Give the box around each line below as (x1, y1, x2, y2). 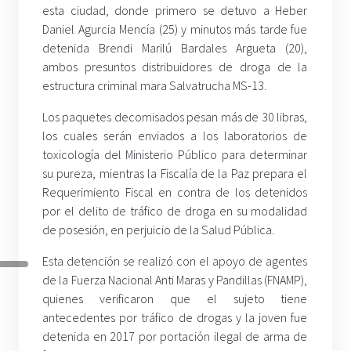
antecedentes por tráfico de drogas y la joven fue (42, 309, 308, 326)
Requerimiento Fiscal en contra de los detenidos (42, 184, 308, 201)
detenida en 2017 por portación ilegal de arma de (42, 328, 308, 345)
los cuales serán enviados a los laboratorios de (42, 128, 308, 144)
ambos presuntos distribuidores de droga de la (42, 59, 308, 75)
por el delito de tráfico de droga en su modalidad (42, 203, 308, 219)
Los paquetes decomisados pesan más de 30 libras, (42, 109, 308, 125)
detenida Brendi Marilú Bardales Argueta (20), (42, 40, 308, 56)
